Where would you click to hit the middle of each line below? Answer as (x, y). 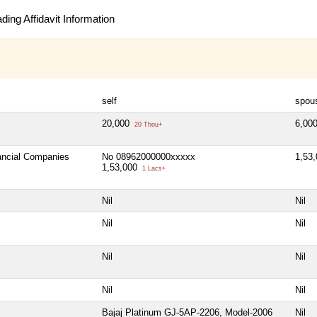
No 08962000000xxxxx (149, 156)
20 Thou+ (147, 124)
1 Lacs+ (153, 168)
